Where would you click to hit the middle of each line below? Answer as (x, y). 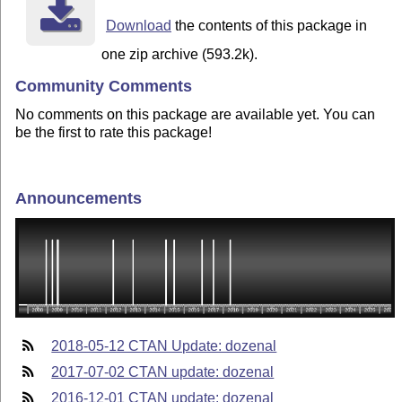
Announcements (79, 199)
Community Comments (104, 87)
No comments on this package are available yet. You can (196, 115)
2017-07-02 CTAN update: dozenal (163, 372)
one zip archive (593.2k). (180, 54)
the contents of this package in (269, 25)
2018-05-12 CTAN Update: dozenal (164, 346)
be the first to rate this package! (114, 133)
